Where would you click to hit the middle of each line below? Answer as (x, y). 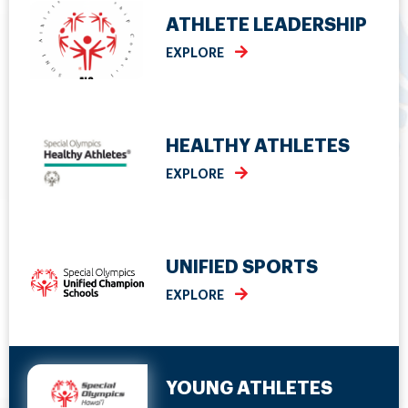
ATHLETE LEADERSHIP (266, 25)
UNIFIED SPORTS (241, 267)
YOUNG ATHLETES (249, 388)
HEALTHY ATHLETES (257, 146)
